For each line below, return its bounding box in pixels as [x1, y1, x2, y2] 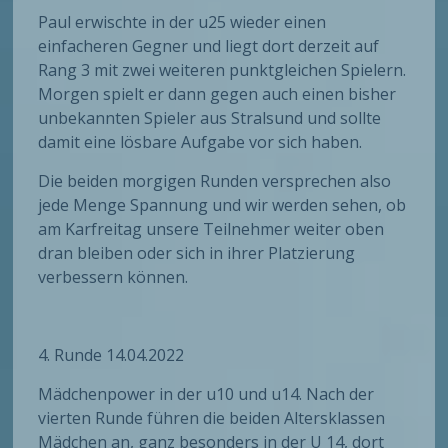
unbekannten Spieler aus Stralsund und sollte [38, 107, 382, 130]
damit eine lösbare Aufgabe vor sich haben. [38, 131, 363, 154]
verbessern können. [38, 266, 189, 289]
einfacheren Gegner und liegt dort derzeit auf [38, 35, 380, 58]
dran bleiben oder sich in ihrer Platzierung [38, 242, 356, 265]
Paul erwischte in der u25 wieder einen [38, 11, 327, 34]
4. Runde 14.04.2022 [38, 344, 185, 367]
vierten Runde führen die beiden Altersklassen [38, 407, 386, 430]
